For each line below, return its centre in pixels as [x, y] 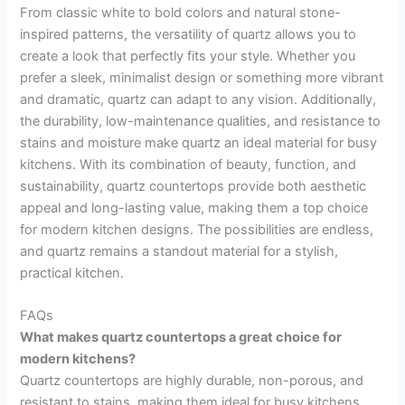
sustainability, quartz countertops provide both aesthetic [193, 186]
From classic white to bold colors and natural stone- [181, 12]
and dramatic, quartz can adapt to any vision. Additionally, [198, 99]
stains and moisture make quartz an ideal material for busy [199, 142]
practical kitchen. [72, 273]
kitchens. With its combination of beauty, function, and [188, 164]
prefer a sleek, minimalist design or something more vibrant [202, 77]
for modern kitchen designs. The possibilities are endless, [197, 229]
